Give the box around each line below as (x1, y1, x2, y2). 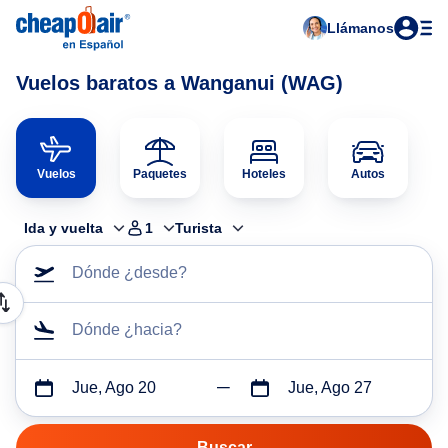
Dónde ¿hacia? (72, 321, 182, 338)
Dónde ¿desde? (72, 264, 187, 281)
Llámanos (327, 20, 394, 36)
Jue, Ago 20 (72, 379, 156, 396)
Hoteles (242, 167, 286, 181)
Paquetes (133, 167, 187, 181)
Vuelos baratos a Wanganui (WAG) (16, 72, 343, 94)
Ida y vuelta (24, 220, 103, 236)
